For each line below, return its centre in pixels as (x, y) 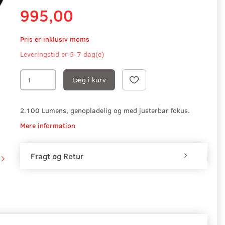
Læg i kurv (89, 79)
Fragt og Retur (57, 156)
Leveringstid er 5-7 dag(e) (62, 54)
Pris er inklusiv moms (54, 39)
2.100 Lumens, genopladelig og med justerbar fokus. (105, 110)
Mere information (47, 125)
